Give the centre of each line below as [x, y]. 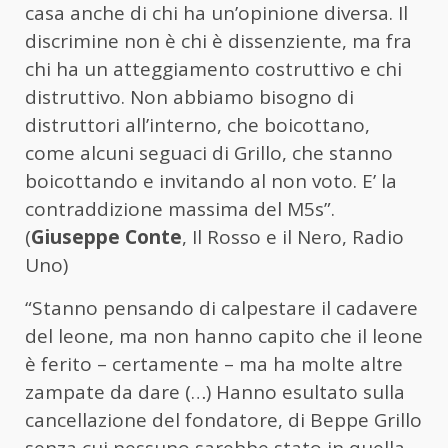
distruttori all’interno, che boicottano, [197, 125]
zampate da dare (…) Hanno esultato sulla [215, 392]
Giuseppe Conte [106, 237]
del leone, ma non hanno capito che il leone [224, 336]
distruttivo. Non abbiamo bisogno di [189, 97]
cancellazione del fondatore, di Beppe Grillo [223, 420]
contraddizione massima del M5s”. [180, 209]
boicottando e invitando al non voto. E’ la [211, 181]
